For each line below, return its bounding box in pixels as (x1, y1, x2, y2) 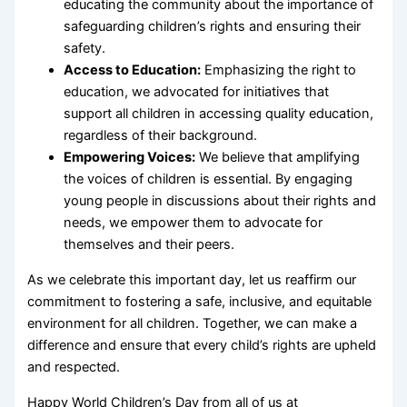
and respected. (27, 359, 121, 375)
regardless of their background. (64, 127, 258, 144)
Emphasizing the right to (201, 62, 357, 79)
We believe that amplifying (195, 149, 361, 166)
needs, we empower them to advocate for (64, 214, 323, 232)
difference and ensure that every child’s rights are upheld (27, 337, 377, 353)
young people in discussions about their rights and (64, 193, 377, 210)
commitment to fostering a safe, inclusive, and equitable (27, 293, 372, 310)
